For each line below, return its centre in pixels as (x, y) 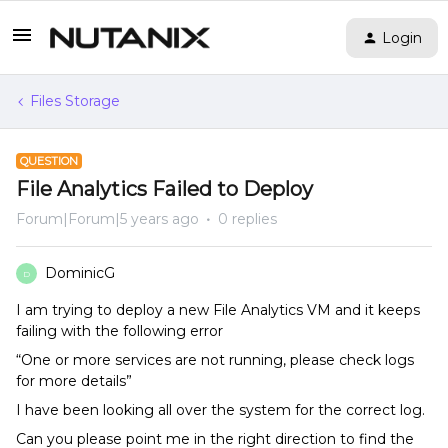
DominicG (80, 273)
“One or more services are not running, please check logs (215, 360)
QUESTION (49, 161)
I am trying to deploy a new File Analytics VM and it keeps (218, 310)
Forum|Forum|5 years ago (107, 219)
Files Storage (75, 101)
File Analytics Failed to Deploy (164, 189)
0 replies (247, 219)
